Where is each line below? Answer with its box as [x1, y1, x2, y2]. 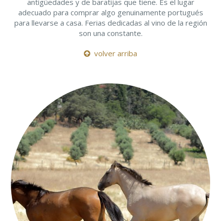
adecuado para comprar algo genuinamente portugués [18, 7, 203, 17]
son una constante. [78, 28, 143, 38]
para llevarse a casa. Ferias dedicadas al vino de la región [14, 18, 207, 28]
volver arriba [90, 48, 137, 58]
